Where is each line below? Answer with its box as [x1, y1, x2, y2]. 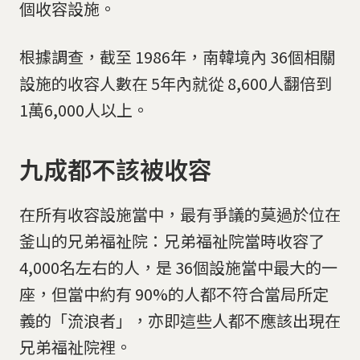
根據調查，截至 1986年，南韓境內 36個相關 [19, 45, 336, 69]
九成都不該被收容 [19, 150, 212, 186]
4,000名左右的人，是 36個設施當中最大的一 [19, 256, 337, 280]
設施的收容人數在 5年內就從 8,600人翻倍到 [19, 72, 332, 96]
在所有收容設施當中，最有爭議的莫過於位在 [19, 202, 341, 227]
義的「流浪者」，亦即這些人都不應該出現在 [19, 309, 341, 333]
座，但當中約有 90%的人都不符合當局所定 [19, 282, 329, 306]
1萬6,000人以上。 [19, 98, 149, 122]
